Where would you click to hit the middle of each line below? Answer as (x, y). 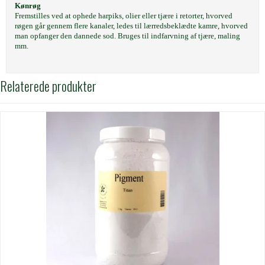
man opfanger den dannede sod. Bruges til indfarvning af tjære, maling (127, 36)
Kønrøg (28, 6)
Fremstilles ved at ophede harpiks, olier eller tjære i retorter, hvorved (124, 16)
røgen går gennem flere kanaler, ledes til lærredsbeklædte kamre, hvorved (131, 26)
